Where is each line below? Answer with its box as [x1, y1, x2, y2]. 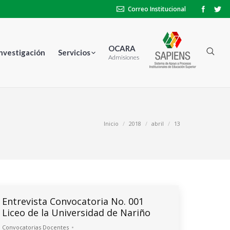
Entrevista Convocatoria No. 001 [2, 195, 144, 207]
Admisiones [108, 53, 139, 61]
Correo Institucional [128, 5, 186, 13]
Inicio [104, 120, 119, 127]
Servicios [58, 48, 90, 57]
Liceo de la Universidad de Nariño [2, 206, 150, 219]
